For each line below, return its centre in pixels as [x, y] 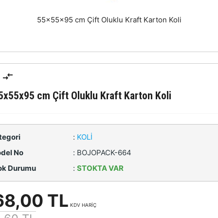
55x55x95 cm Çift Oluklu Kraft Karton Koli [109, 20]
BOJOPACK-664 [104, 153]
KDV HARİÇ [82, 205]
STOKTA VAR [100, 168]
